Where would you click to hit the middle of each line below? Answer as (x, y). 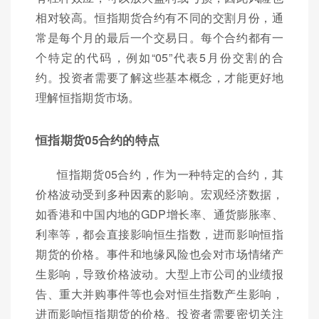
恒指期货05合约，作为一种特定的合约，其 (170, 174)
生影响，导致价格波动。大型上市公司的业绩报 (159, 273)
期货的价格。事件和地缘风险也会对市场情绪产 (159, 253)
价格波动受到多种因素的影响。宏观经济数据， (159, 194)
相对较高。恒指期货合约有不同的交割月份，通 (159, 17)
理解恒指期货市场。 (88, 97)
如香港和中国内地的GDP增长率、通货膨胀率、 (159, 214)
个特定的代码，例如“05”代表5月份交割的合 (159, 57)
